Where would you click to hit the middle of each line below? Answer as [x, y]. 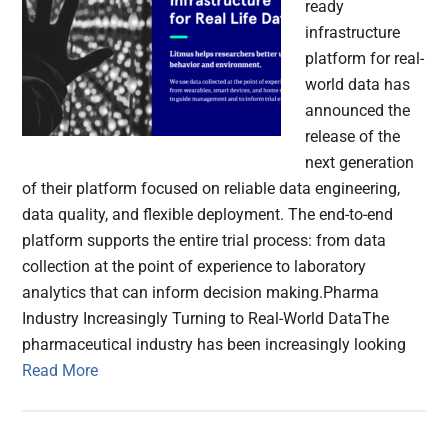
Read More [60, 371]
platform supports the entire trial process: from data [204, 241]
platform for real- [365, 59]
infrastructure [353, 33]
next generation [360, 163]
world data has [358, 85]
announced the [358, 111]
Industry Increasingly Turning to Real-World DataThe [206, 319]
